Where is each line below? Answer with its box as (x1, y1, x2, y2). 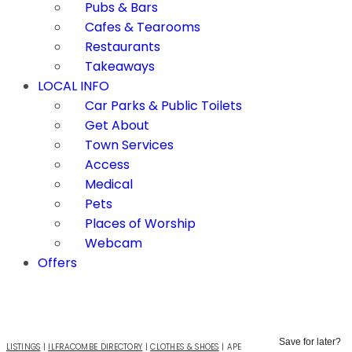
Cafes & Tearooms (85, 17, 200, 36)
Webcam (85, 233, 142, 252)
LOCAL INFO (38, 76, 109, 95)
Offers (38, 253, 77, 272)
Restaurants (85, 37, 160, 56)
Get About (85, 115, 149, 134)
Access (85, 155, 130, 174)
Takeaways (85, 57, 155, 75)
